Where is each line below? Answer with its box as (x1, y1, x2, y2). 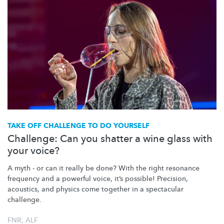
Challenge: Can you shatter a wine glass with (7, 131, 212, 145)
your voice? (7, 143, 59, 157)
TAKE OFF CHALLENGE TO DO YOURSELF (7, 120, 149, 130)
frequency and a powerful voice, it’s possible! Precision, (7, 173, 188, 183)
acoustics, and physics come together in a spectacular (7, 184, 183, 194)
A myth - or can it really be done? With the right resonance (7, 163, 199, 173)
